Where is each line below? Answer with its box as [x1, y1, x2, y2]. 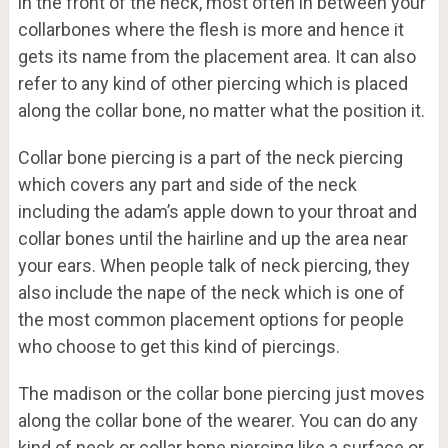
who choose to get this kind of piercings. [17, 336, 340, 358]
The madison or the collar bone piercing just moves [17, 383, 425, 405]
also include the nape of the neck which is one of [17, 282, 405, 304]
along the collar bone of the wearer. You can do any [17, 410, 418, 432]
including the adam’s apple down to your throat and [17, 201, 417, 223]
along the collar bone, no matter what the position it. [17, 100, 425, 122]
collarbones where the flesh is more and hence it [17, 19, 404, 41]
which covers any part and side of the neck [17, 174, 357, 196]
